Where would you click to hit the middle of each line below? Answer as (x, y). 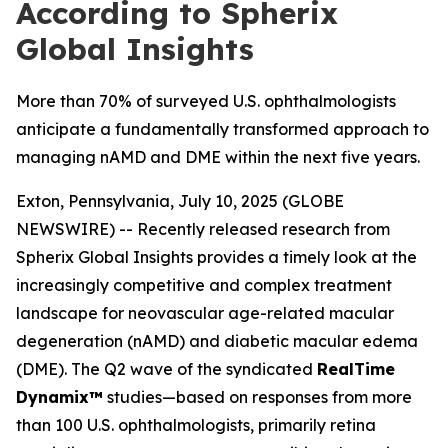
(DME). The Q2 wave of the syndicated (166, 369)
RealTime (356, 369)
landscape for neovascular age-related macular (205, 313)
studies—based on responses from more (257, 397)
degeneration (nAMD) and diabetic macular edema (217, 341)
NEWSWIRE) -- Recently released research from (203, 229)
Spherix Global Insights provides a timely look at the (216, 257)
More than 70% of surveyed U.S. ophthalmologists (206, 101)
